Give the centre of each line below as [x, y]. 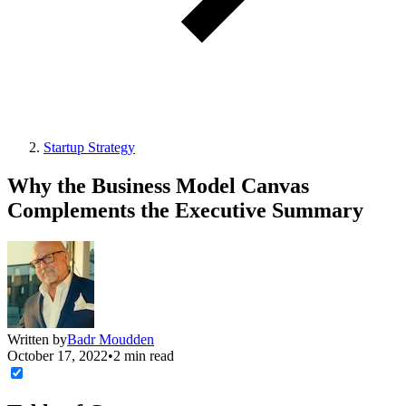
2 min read [144, 355]
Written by [37, 339]
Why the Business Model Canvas [158, 185]
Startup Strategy [89, 147]
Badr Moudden [111, 339]
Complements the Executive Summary [185, 210]
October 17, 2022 [58, 355]
